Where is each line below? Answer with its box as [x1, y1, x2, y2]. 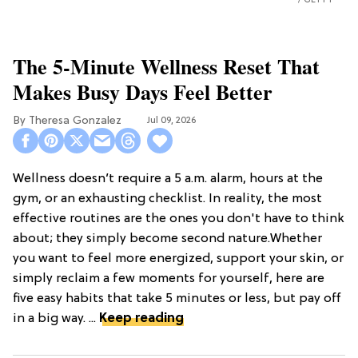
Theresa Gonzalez [29, 115, 121, 128]
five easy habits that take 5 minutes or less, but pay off [13, 292, 341, 307]
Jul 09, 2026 [147, 115, 196, 127]
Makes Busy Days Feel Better [13, 77, 272, 108]
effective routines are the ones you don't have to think [13, 212, 344, 227]
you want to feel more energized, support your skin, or [13, 252, 344, 267]
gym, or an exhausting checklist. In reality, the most [13, 192, 322, 207]
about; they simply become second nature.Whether [13, 232, 322, 247]
